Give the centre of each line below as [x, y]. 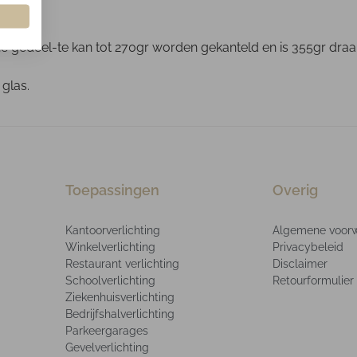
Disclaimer [300, 263]
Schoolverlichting [110, 280]
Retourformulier [313, 280]
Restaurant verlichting [122, 263]
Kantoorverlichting [113, 230]
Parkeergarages [107, 330]
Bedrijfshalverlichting [120, 314]
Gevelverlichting [107, 347]
